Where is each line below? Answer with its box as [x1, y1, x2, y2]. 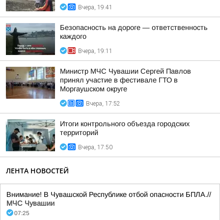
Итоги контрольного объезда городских [60, 120, 190, 128]
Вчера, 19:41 [78, 4, 112, 11]
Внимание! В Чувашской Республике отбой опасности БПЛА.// [6, 191, 211, 198]
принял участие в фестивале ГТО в [60, 76, 178, 84]
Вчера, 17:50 [78, 144, 112, 151]
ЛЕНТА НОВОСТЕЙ [6, 166, 69, 175]
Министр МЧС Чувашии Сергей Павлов [60, 67, 191, 75]
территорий [60, 129, 98, 137]
